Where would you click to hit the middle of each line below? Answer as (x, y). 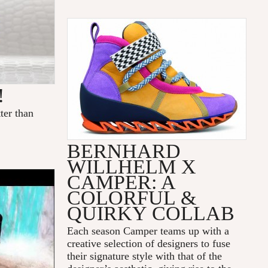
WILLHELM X (132, 167)
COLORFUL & (132, 198)
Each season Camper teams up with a (148, 231)
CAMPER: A (121, 182)
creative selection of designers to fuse (149, 244)
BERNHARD (124, 151)
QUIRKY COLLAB (151, 214)
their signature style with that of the (145, 256)
